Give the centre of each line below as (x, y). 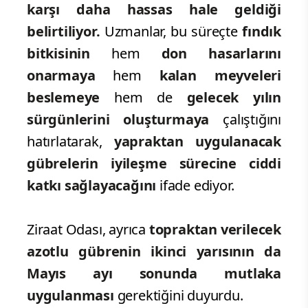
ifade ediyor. (195, 186)
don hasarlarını (221, 54)
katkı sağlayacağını (92, 186)
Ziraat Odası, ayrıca (88, 230)
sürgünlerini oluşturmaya (125, 120)
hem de (143, 98)
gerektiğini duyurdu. (178, 296)
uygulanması (70, 296)
